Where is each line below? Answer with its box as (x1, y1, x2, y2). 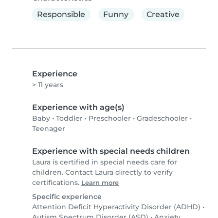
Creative (146, 9, 180, 19)
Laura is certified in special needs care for (32, 158, 177, 167)
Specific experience (32, 192, 102, 201)
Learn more (81, 179, 119, 187)
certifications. (32, 178, 81, 187)
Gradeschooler (137, 114, 188, 123)
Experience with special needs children (32, 146, 190, 156)
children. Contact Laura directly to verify (32, 168, 173, 177)
